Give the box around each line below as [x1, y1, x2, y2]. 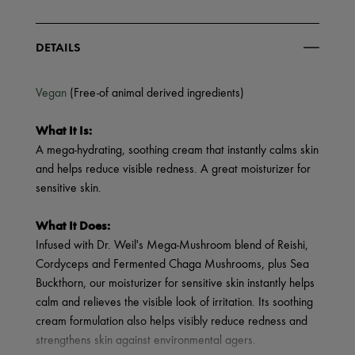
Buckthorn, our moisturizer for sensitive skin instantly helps [36, 276, 315, 290]
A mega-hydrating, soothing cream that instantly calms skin [36, 143, 319, 157]
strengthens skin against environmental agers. [36, 333, 256, 347]
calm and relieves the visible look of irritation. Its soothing [36, 295, 313, 309]
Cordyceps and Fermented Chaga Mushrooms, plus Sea [36, 257, 309, 271]
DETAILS [36, 40, 81, 55]
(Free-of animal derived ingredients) [67, 86, 244, 100]
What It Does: [36, 218, 110, 233]
